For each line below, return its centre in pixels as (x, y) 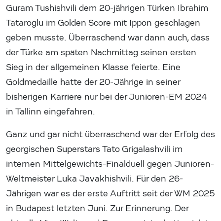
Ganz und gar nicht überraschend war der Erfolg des (110, 134)
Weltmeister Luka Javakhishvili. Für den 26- (94, 179)
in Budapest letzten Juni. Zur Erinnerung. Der (97, 208)
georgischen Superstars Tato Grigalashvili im (94, 149)
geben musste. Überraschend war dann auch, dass (108, 37)
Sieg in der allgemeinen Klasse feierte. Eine (93, 67)
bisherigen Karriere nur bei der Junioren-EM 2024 (106, 97)
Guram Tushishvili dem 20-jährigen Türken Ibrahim (107, 8)
